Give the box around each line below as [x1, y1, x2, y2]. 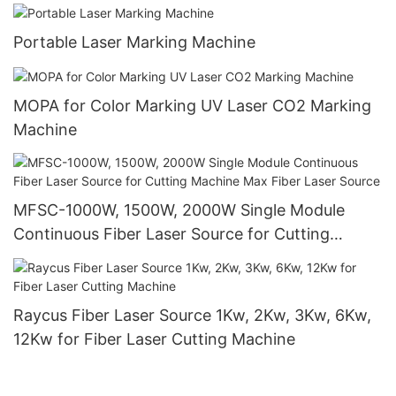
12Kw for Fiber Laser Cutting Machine [13, 329, 295, 348]
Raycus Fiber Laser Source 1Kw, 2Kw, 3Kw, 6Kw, [13, 305, 371, 324]
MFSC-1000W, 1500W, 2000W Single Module [13, 201, 345, 220]
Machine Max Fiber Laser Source [13, 248, 257, 268]
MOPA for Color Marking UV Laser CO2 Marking [13, 96, 371, 115]
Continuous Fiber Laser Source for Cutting [13, 225, 330, 244]
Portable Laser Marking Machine [13, 32, 255, 51]
